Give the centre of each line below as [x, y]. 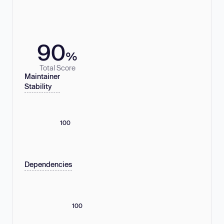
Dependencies [48, 164]
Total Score [57, 67]
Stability [38, 86]
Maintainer [42, 76]
